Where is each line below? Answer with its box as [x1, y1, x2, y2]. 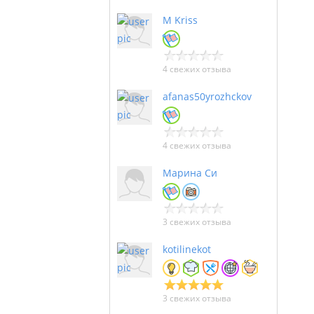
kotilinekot [163, 243, 211, 256]
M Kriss [163, 13, 198, 27]
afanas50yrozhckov [163, 90, 252, 103]
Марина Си [163, 166, 217, 179]
